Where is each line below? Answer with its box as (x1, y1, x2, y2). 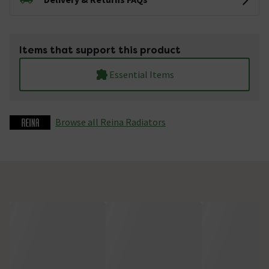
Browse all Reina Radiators (55, 115, 166, 128)
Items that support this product (19, 43, 181, 56)
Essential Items (109, 68, 174, 80)
